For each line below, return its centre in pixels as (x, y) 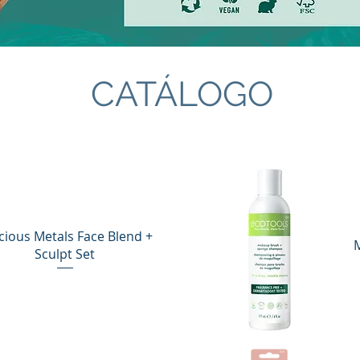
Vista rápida (270, 350)
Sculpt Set (65, 254)
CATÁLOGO (182, 94)
